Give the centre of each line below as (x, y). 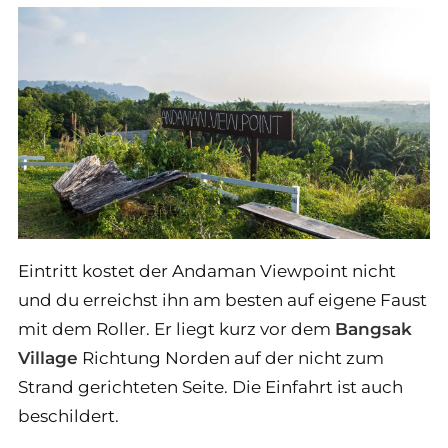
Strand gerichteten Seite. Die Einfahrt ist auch (210, 387)
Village (48, 358)
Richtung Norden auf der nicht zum (231, 358)
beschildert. (68, 416)
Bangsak (373, 329)
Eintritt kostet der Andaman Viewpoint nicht (207, 271)
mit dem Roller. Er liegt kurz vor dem (176, 329)
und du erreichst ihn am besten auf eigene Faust (222, 300)
